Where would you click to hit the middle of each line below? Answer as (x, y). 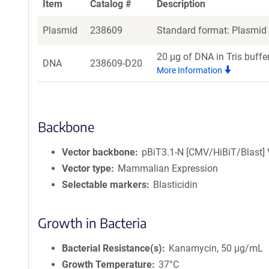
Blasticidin (176, 185)
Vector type (86, 168)
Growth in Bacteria (92, 223)
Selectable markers (104, 185)
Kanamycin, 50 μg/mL (216, 248)
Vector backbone (98, 152)
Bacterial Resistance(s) (112, 248)
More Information (190, 70)
